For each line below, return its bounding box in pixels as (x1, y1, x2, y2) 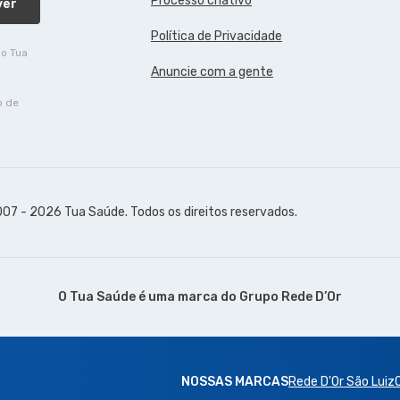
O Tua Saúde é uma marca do (58, 289, 239, 305)
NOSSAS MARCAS (181, 374, 288, 390)
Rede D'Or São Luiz (288, 374, 395, 390)
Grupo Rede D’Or (239, 289, 342, 305)
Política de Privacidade (151, 29, 282, 45)
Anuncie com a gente (151, 64, 273, 80)
